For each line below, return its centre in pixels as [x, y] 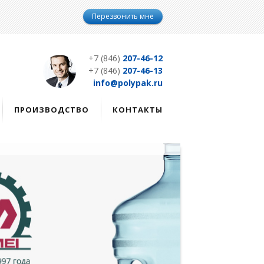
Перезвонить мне [123, 16]
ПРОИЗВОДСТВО [52, 110]
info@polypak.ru [128, 83]
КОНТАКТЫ [138, 110]
